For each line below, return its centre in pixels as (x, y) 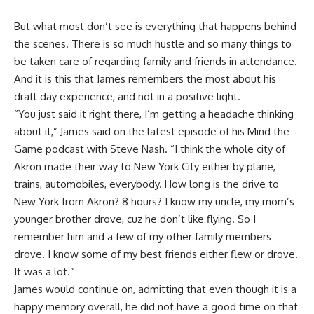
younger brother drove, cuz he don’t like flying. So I (135, 219)
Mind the (268, 132)
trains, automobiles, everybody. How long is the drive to (146, 184)
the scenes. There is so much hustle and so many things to (153, 44)
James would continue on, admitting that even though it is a (155, 289)
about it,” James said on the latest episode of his (131, 132)
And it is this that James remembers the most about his (145, 79)
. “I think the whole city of (225, 149)
